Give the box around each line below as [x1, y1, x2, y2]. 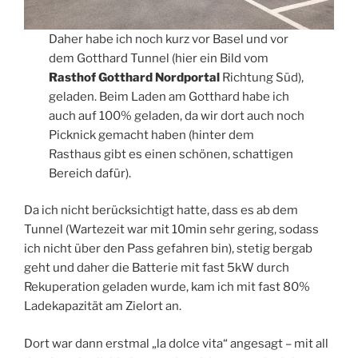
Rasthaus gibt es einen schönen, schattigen [49, 146, 294, 161]
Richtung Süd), [222, 70, 304, 85]
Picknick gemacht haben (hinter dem [49, 127, 255, 142]
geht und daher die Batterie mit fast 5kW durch [24, 261, 289, 276]
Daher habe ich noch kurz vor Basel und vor [49, 31, 289, 46]
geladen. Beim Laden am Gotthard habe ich [49, 89, 290, 104]
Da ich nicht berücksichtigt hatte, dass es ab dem [24, 203, 298, 218]
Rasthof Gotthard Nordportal [49, 70, 223, 85]
